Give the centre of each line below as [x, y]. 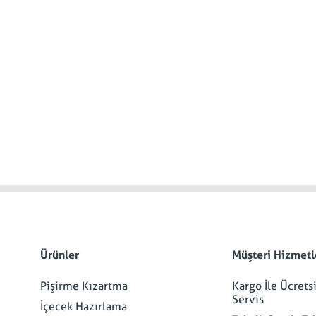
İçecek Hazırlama [84, 306]
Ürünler [60, 255]
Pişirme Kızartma [84, 286]
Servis [248, 299]
